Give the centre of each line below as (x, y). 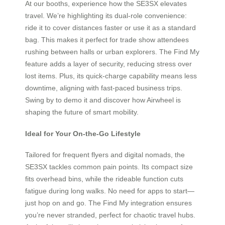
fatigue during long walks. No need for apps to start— (110, 191)
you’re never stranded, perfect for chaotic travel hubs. (110, 215)
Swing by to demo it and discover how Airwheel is (103, 100)
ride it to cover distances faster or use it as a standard (110, 28)
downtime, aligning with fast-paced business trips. (104, 88)
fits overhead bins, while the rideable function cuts (104, 179)
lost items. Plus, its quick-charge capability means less (111, 76)
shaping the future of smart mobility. (82, 112)
